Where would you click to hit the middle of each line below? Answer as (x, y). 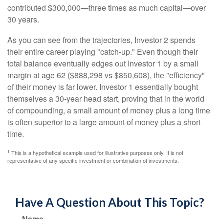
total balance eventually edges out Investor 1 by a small (103, 63)
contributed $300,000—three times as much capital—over (107, 8)
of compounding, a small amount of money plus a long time (109, 110)
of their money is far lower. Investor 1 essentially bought (103, 87)
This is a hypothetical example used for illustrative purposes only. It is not (97, 153)
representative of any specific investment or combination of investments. (93, 160)
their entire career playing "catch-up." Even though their (103, 52)
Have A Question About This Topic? (109, 202)
